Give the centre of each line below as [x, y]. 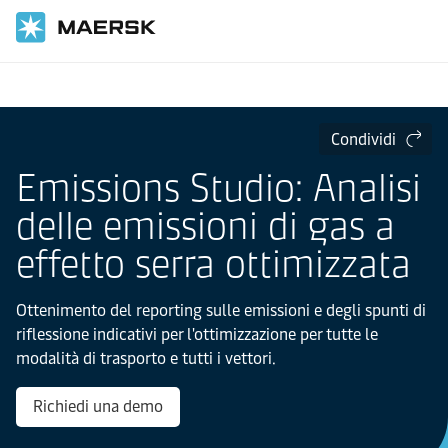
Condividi [363, 139]
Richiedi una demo [98, 406]
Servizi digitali [112, 83]
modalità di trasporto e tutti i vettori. [146, 358]
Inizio [33, 83]
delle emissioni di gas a [205, 226]
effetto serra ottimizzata [213, 264]
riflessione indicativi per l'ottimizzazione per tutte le [197, 334]
